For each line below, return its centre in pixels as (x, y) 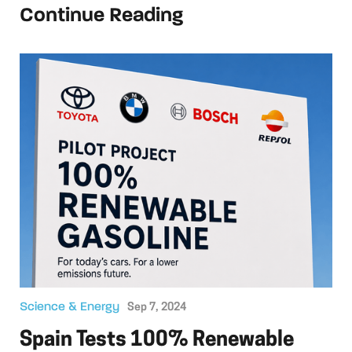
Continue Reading (101, 15)
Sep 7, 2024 (157, 307)
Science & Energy (70, 308)
